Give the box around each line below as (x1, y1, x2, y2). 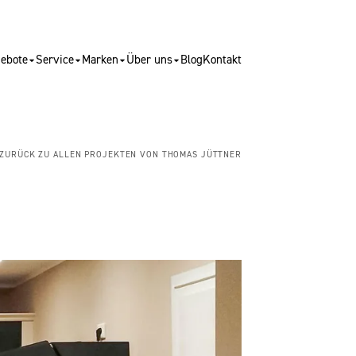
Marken (82, 53, 118, 66)
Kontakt (203, 53, 242, 66)
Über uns (126, 53, 172, 66)
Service (36, 53, 74, 66)
